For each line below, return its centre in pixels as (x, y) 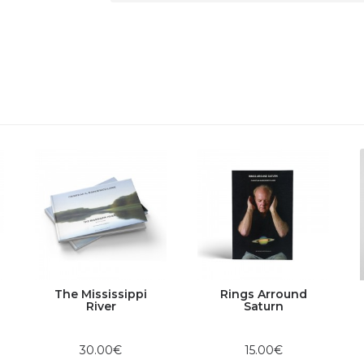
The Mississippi (101, 294)
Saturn (263, 306)
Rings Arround (263, 294)
